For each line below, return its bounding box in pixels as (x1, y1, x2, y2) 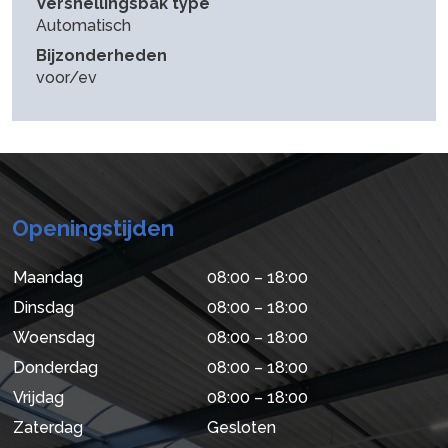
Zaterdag (13, 417, 83, 437)
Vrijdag (13, 387, 64, 407)
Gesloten (207, 417, 276, 437)
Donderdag (13, 357, 98, 377)
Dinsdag (13, 297, 74, 317)
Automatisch (36, 15, 131, 35)
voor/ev (36, 67, 97, 87)
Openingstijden (12, 214, 174, 241)
